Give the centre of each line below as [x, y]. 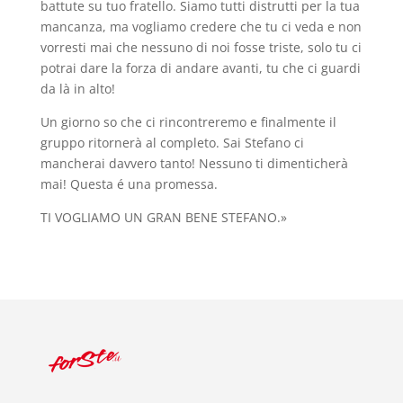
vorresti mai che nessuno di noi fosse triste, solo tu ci [201, 47]
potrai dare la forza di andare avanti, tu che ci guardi [200, 67]
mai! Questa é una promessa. [129, 184]
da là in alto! [77, 88]
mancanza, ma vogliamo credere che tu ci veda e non [201, 26]
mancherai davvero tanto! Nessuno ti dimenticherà [194, 163]
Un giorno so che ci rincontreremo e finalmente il [188, 121]
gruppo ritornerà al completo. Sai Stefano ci [172, 142]
